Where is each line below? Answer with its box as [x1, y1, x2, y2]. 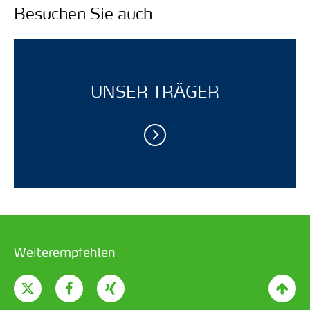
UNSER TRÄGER [91, 81, 219, 102]
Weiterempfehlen [14, 243, 116, 261]
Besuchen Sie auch [14, 3, 152, 24]
